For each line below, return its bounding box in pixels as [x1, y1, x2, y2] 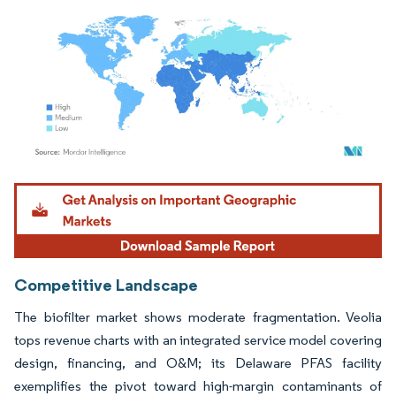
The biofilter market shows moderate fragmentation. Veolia [14, 308, 382, 325]
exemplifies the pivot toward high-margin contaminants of [14, 377, 382, 394]
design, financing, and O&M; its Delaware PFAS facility [14, 354, 382, 371]
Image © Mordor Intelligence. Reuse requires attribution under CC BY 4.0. [22, 179, 353, 193]
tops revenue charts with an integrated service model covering [14, 331, 382, 348]
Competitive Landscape [14, 273, 198, 295]
